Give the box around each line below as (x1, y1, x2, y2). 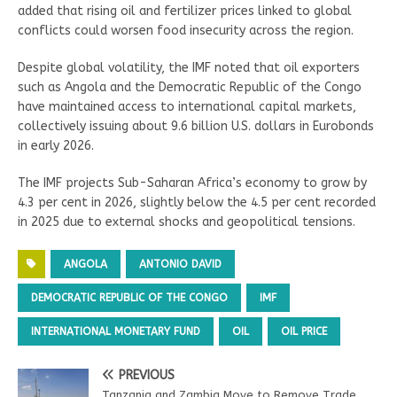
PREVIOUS (119, 368, 175, 383)
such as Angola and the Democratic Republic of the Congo (18, 80, 362, 95)
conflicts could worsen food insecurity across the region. (18, 23, 354, 38)
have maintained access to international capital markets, (18, 99, 356, 114)
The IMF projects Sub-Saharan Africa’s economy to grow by (18, 175, 367, 191)
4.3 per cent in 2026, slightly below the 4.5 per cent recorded (18, 195, 376, 210)
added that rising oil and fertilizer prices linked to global (18, 4, 352, 19)
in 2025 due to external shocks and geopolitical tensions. (18, 214, 355, 230)
